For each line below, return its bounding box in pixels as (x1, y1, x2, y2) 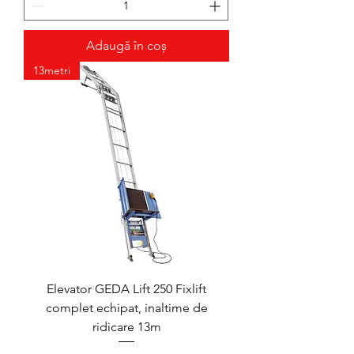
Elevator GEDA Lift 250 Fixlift (47, 281, 206, 297)
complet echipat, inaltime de (45, 300, 208, 316)
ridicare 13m (92, 319, 161, 335)
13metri (33, 63, 70, 78)
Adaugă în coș (86, 38, 167, 54)
